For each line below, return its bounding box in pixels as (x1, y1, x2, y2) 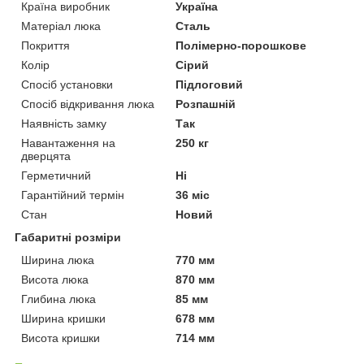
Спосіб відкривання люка (21, 97, 154, 110)
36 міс (175, 188, 210, 201)
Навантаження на (21, 136, 115, 149)
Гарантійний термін (21, 188, 124, 201)
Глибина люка (21, 292, 96, 305)
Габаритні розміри (15, 230, 121, 244)
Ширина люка (21, 253, 94, 266)
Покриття (21, 38, 70, 52)
